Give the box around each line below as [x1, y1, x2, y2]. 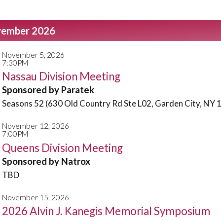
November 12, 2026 [2, 121, 69, 130]
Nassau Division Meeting [2, 70, 120, 83]
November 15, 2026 [2, 192, 69, 202]
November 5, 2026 [2, 50, 65, 59]
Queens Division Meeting [2, 141, 123, 154]
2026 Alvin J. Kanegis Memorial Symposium [2, 204, 210, 218]
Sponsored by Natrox [2, 155, 90, 167]
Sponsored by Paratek [2, 84, 94, 95]
